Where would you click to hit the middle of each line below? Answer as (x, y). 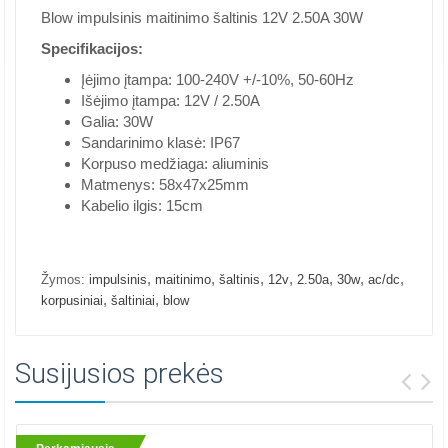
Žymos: (63, 279)
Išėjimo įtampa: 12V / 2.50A (170, 100)
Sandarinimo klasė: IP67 (160, 142)
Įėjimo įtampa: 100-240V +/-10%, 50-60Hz (217, 79)
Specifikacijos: (92, 48)
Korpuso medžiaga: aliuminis (175, 163)
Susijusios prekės (119, 373)
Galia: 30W (117, 121)
